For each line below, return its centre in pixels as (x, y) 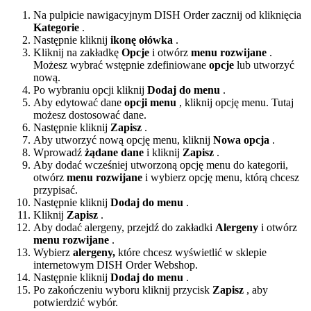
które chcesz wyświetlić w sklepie (191, 252)
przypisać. (56, 190)
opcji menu (150, 102)
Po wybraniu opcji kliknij (90, 90)
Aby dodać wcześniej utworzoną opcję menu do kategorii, (161, 165)
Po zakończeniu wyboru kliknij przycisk (123, 289)
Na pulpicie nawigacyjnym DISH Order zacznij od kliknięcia (167, 15)
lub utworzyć (264, 65)
